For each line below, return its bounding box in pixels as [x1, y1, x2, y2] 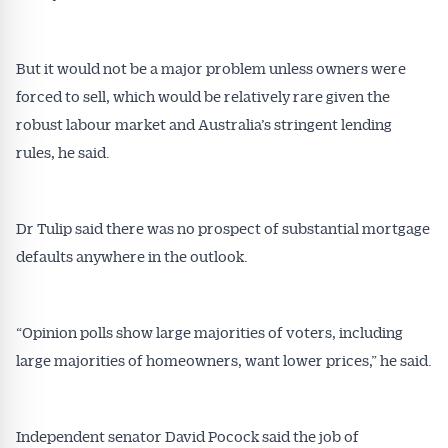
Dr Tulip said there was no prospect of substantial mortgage [16, 218, 430, 238]
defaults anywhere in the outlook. [16, 246, 248, 266]
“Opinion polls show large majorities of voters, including [16, 322, 403, 342]
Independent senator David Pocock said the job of [16, 426, 359, 446]
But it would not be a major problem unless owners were [16, 58, 406, 78]
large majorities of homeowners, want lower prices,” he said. [16, 350, 432, 370]
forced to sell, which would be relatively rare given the [16, 86, 390, 106]
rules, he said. [16, 142, 110, 162]
